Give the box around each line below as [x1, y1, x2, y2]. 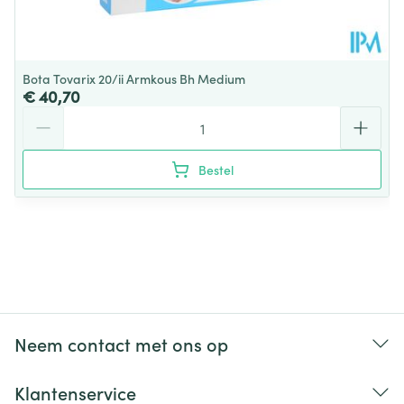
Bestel [197, 161, 234, 179]
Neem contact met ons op [14, 331, 228, 356]
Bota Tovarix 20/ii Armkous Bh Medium [23, 69, 245, 87]
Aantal [22, 105, 65, 124]
